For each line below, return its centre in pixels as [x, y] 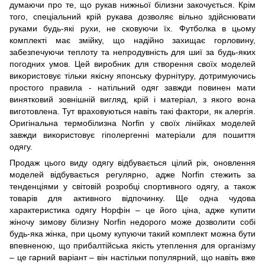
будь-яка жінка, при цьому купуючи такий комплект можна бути [132, 233]
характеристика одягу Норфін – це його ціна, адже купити [132, 210]
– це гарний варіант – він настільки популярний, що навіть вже [132, 257]
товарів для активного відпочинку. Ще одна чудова [132, 198]
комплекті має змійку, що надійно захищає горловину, [132, 40]
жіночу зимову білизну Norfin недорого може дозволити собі [132, 222]
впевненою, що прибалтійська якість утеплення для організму [132, 245]
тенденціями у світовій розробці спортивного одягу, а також [132, 186]
